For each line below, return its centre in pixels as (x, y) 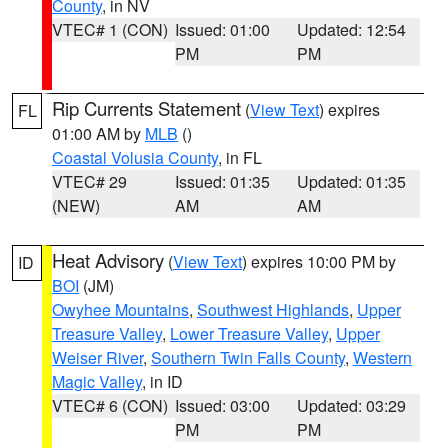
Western (382, 357)
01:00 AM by (98, 133)
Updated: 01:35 (352, 181)
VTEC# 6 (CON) (110, 405)
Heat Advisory (108, 260)
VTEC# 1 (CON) (110, 29)
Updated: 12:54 (352, 29)
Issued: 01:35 (222, 181)
